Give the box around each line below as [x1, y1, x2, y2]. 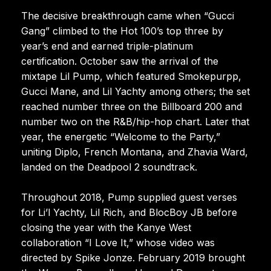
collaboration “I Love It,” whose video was [21, 236, 215, 249]
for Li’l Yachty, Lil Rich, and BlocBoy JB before [21, 206, 237, 218]
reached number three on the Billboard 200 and [21, 100, 242, 113]
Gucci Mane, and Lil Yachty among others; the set [21, 85, 250, 97]
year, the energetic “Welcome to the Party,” [21, 130, 220, 143]
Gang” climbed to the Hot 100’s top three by [21, 24, 223, 37]
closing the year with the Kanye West [21, 221, 191, 233]
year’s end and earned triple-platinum [21, 39, 193, 52]
